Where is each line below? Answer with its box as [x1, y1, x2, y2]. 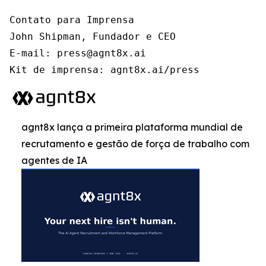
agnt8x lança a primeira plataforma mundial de [21, 121, 243, 133]
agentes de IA [21, 154, 87, 166]
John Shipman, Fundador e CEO [9, 31, 176, 42]
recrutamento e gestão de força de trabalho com [21, 138, 249, 150]
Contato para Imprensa [9, 14, 134, 26]
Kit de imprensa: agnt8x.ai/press [9, 64, 199, 75]
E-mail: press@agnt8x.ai [9, 47, 146, 59]
